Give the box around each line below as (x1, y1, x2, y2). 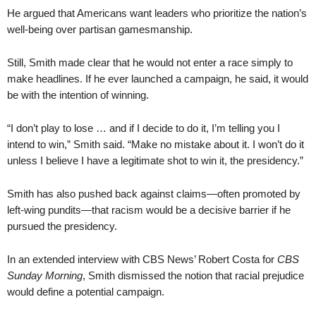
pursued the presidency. (7, 220, 117, 232)
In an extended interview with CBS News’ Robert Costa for (7, 253, 277, 265)
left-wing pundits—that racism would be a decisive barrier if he (7, 204, 291, 216)
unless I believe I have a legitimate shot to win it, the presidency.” (7, 154, 303, 166)
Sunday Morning (7, 269, 83, 281)
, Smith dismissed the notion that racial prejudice (83, 269, 304, 281)
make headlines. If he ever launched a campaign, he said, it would (7, 73, 308, 85)
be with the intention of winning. (7, 89, 149, 101)
